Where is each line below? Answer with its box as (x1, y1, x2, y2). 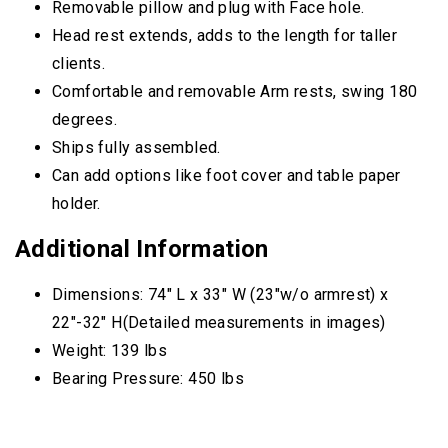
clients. (52, 54, 106, 74)
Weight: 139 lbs (52, 341, 167, 361)
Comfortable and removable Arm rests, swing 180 (52, 82, 418, 102)
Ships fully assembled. (52, 138, 221, 158)
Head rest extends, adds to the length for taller (52, 26, 398, 46)
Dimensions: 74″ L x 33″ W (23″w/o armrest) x (52, 285, 389, 305)
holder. (52, 194, 101, 214)
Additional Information (15, 235, 269, 264)
